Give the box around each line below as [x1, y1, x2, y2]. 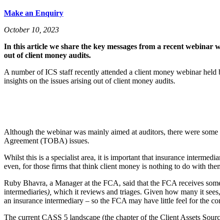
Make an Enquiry [4, 9, 63, 17]
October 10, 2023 [4, 26, 59, 34]
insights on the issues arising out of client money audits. [4, 77, 175, 85]
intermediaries [4, 188, 47, 196]
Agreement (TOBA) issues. [4, 137, 89, 145]
